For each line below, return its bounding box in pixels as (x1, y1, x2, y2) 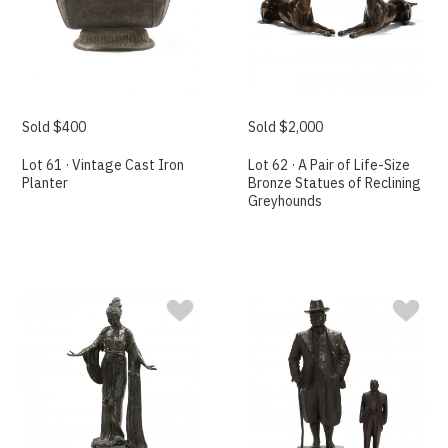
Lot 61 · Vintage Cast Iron (22, 156, 185, 175)
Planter (22, 174, 69, 193)
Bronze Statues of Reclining (248, 174, 422, 193)
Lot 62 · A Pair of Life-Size (248, 156, 411, 175)
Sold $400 (22, 118, 87, 137)
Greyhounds (248, 192, 323, 211)
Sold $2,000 (248, 118, 324, 137)
